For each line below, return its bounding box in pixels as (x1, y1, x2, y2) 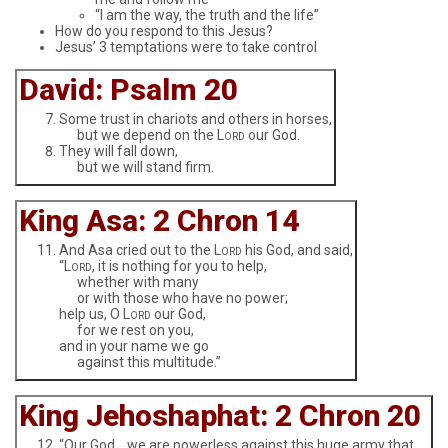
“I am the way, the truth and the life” (95, 7, 319, 24)
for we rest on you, (59, 321, 194, 338)
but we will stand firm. (59, 158, 214, 175)
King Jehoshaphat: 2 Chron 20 (19, 398, 421, 434)
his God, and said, (242, 241, 353, 258)
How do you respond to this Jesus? (55, 23, 273, 40)
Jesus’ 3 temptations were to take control (55, 39, 317, 56)
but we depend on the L (59, 126, 224, 143)
